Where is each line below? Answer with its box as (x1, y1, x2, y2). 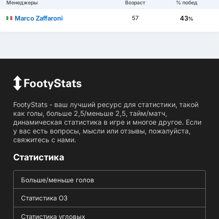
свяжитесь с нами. (13, 135, 76, 144)
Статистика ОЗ (21, 194, 67, 202)
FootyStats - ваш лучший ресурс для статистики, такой (13, 100, 198, 109)
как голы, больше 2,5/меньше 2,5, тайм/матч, (13, 109, 167, 118)
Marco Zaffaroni (15, 14, 63, 22)
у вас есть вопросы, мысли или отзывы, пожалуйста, (13, 127, 191, 135)
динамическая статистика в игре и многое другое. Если (13, 118, 201, 127)
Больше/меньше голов (21, 176, 94, 184)
